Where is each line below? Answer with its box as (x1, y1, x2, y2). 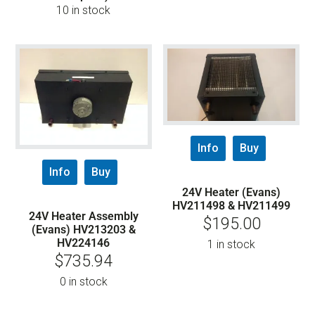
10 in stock (56, 4, 111, 18)
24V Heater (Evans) (182, 185, 281, 199)
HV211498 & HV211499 (172, 198, 291, 212)
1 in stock (207, 237, 256, 251)
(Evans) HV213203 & (31, 222, 136, 236)
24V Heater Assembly (28, 209, 139, 223)
